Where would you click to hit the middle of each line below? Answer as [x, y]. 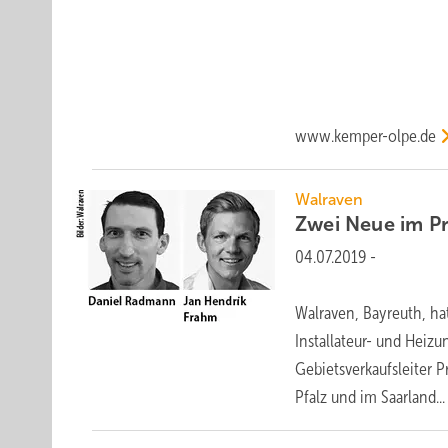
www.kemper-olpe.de [366, 136]
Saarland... [413, 397]
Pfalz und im [338, 397]
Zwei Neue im [362, 224]
